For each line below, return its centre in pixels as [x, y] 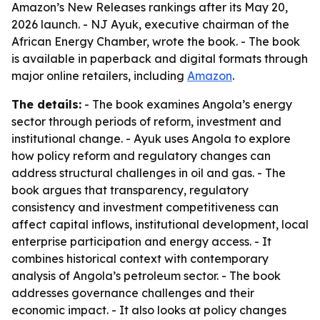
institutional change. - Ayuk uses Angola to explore [151, 139]
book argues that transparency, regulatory [130, 190]
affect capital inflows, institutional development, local [160, 224]
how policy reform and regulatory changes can [141, 156]
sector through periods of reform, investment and [146, 121]
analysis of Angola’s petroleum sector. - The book [146, 276]
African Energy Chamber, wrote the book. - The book [156, 41]
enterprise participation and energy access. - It [141, 241]
